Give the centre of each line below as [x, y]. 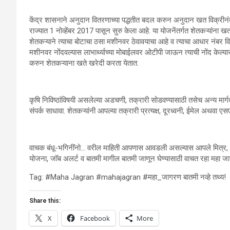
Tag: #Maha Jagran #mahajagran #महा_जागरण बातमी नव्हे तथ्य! [128, 177]
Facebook [95, 218]
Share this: [45, 201]
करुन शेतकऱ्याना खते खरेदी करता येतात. [84, 63]
